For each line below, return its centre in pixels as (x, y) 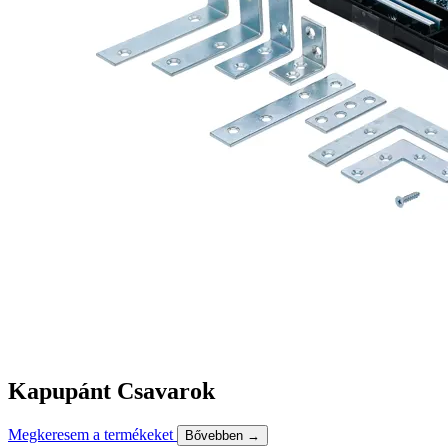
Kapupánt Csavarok (111, 390)
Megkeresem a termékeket (92, 434)
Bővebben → (222, 435)
